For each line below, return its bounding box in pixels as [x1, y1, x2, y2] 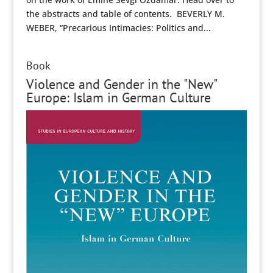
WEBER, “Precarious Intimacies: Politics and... [26, 21, 211, 34]
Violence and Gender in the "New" [26, 75, 216, 93]
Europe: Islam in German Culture [26, 88, 211, 106]
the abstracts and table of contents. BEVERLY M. [26, 7, 225, 19]
